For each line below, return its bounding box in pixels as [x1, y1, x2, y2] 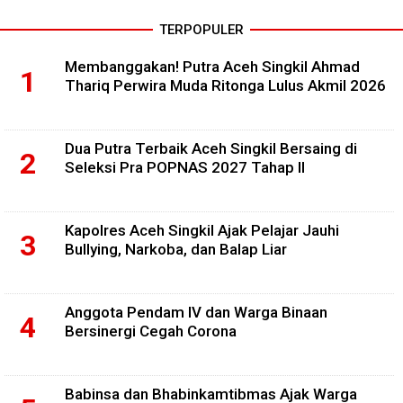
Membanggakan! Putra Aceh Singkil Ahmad [65, 57, 360, 76]
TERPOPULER [159, 21, 244, 38]
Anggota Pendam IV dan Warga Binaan [65, 302, 327, 321]
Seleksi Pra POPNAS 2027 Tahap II [65, 157, 305, 176]
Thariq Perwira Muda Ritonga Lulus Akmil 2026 [65, 76, 386, 94]
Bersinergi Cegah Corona [65, 321, 237, 340]
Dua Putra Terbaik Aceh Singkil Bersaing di [65, 139, 357, 157]
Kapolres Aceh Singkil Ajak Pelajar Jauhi [65, 220, 339, 239]
